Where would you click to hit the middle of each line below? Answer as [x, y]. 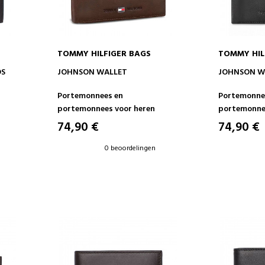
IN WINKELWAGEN [118, 70]
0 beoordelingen [130, 148]
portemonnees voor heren [106, 109]
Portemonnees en [90, 96]
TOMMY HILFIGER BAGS [104, 54]
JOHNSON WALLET [92, 72]
